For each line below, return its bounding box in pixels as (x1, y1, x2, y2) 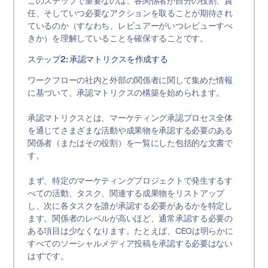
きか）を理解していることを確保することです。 (27, 32, 208, 44)
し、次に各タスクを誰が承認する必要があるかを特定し (27, 200, 233, 211)
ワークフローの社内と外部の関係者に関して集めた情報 (27, 74, 233, 86)
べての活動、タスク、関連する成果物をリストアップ (27, 187, 225, 199)
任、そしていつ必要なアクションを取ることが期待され (27, 7, 233, 19)
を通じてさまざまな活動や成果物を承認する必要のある (27, 124, 233, 136)
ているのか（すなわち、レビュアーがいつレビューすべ (27, 20, 233, 31)
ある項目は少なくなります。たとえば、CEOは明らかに (27, 225, 233, 236)
